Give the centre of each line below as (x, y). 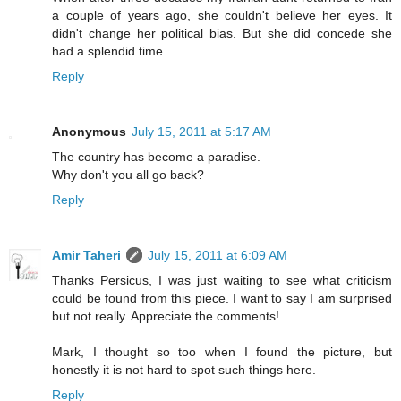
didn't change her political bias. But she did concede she (222, 33)
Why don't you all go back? (128, 174)
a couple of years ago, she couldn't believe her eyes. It (222, 15)
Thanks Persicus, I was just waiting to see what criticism (222, 280)
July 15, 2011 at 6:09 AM (218, 255)
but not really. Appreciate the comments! (166, 316)
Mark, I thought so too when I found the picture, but (222, 351)
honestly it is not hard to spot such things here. (184, 369)
